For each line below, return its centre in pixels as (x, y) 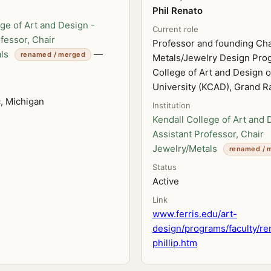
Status (165, 167)
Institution (171, 105)
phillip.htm (175, 243)
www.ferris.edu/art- (195, 214)
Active (166, 181)
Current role (175, 29)
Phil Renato (178, 11)
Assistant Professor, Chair (208, 134)
